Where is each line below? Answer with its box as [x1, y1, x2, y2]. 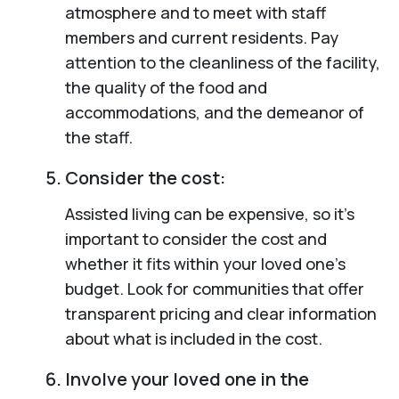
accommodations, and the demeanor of [64, 101, 364, 123]
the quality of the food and [64, 76, 267, 98]
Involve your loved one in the [64, 366, 309, 391]
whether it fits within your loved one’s [64, 252, 346, 274]
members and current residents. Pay [64, 26, 338, 48]
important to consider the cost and [64, 227, 327, 249]
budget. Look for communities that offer [64, 277, 364, 299]
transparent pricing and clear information [64, 302, 377, 324]
